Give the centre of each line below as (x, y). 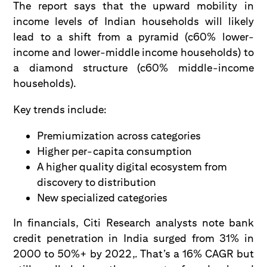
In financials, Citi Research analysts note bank (133, 223)
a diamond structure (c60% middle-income (133, 68)
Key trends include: (60, 109)
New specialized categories (103, 198)
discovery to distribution (97, 182)
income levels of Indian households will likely (133, 21)
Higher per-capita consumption (115, 151)
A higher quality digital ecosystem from (132, 167)
